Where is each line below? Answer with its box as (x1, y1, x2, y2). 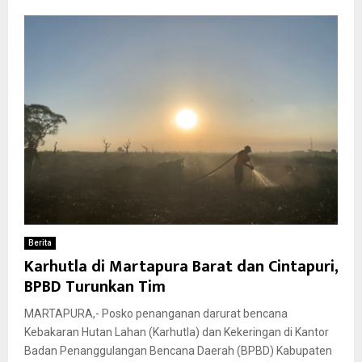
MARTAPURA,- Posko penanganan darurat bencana (24, 306, 288, 320)
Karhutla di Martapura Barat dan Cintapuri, (24, 252, 338, 280)
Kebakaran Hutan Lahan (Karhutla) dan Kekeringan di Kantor (24, 325, 329, 339)
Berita (28, 238, 52, 247)
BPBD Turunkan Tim (24, 272, 174, 301)
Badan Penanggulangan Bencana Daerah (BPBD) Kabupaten (24, 343, 332, 357)
